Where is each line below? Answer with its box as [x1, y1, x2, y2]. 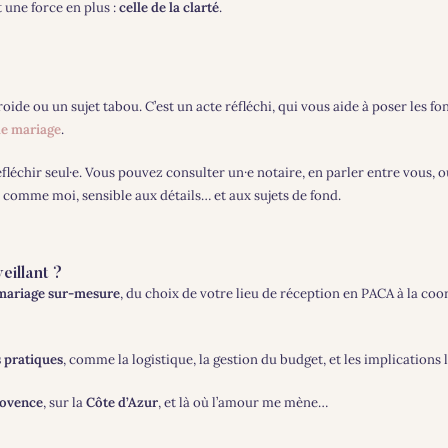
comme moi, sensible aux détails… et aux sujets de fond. [2, 186, 341, 204]
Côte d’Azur [85, 394, 158, 412]
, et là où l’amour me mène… [157, 394, 328, 412]
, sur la [42, 394, 86, 412]
